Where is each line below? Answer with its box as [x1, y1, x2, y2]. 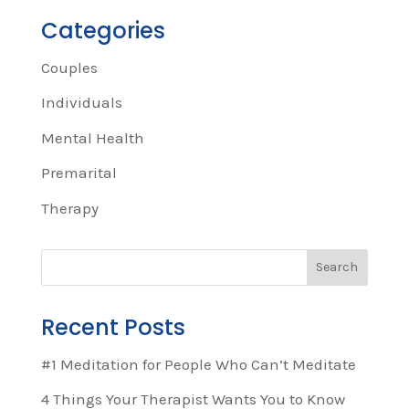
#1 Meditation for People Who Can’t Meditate [40, 354, 356, 373]
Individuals [40, 93, 122, 112]
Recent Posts [40, 311, 185, 342]
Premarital [40, 163, 117, 183]
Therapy [40, 198, 99, 217]
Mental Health [40, 128, 144, 147]
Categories [40, 15, 165, 46]
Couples [40, 58, 98, 77]
